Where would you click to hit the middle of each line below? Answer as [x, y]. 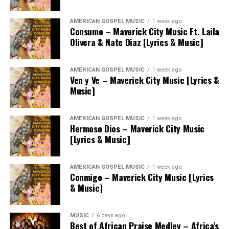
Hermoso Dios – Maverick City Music [137, 128]
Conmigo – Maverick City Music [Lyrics [142, 177]
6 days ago [110, 215]
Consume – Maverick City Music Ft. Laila [145, 31]
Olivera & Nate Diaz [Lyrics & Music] [136, 42]
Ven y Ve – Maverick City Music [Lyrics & [144, 79]
